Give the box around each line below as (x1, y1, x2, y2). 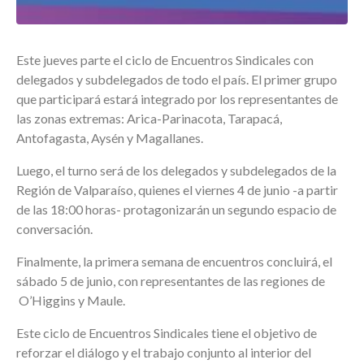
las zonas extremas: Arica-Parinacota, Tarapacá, (16, 110, 282, 126)
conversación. (16, 220, 93, 236)
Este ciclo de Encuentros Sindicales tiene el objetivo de (16, 324, 317, 340)
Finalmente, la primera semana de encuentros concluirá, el (16, 253, 332, 269)
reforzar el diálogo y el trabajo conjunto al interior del (16, 344, 311, 360)
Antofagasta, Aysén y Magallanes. (16, 129, 203, 145)
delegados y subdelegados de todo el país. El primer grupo (16, 71, 337, 87)
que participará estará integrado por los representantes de (16, 90, 338, 106)
